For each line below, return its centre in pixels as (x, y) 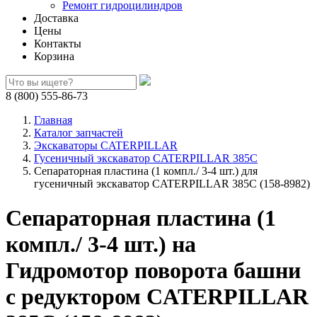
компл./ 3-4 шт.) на (101, 244)
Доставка (56, 18)
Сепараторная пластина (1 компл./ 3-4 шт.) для (146, 171)
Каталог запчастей (79, 133)
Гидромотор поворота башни (153, 271)
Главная (53, 120)
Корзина (54, 56)
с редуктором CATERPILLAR (157, 297)
